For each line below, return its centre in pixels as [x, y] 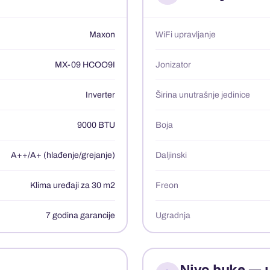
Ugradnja [173, 215]
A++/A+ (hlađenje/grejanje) [63, 155]
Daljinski [171, 155]
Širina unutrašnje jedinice [202, 95]
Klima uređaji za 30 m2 [72, 185]
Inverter [100, 95]
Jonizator [173, 64]
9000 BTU [96, 125]
